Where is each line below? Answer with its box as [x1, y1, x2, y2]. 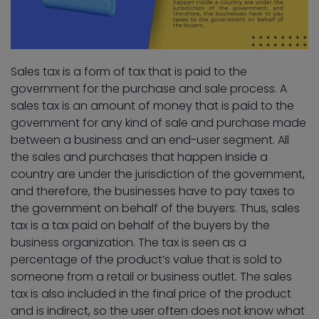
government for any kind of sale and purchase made [11, 115, 306, 132]
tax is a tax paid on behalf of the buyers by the [11, 217, 270, 234]
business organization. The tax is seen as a [11, 234, 246, 251]
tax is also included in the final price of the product [11, 286, 291, 303]
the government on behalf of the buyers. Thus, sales [11, 200, 300, 217]
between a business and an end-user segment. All [11, 132, 289, 149]
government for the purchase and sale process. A [11, 80, 287, 98]
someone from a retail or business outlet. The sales [11, 268, 292, 286]
